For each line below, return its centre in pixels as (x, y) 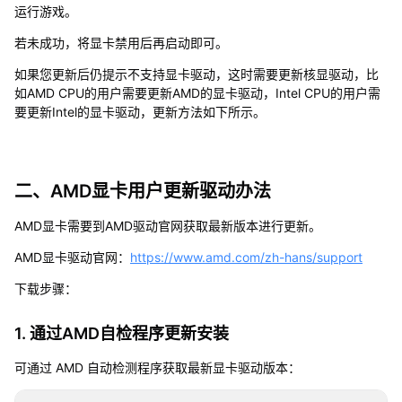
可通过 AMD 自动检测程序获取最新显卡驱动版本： (157, 368)
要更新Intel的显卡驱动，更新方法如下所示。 (140, 112)
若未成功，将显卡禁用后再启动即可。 (121, 43)
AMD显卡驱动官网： (72, 258)
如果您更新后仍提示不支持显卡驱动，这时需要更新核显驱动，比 (196, 74)
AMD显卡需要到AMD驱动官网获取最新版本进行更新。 (167, 226)
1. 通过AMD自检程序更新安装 (121, 334)
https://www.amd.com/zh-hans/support (246, 258)
